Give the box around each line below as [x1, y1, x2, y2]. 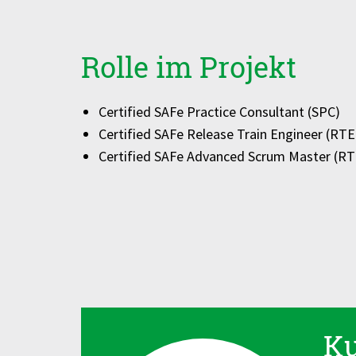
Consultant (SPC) [238, 103, 340, 121]
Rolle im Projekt [81, 48, 296, 86]
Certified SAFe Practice [98, 103, 239, 121]
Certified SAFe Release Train [98, 125, 270, 143]
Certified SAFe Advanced [98, 147, 248, 165]
